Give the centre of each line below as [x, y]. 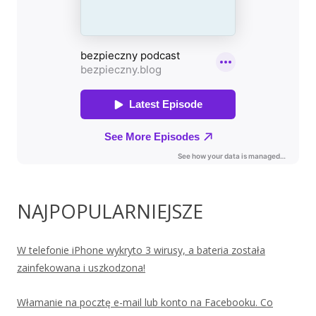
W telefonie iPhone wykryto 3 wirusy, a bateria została [141, 250]
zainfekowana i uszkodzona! [81, 268]
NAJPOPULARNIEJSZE [110, 212]
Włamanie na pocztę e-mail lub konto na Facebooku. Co [145, 303]
